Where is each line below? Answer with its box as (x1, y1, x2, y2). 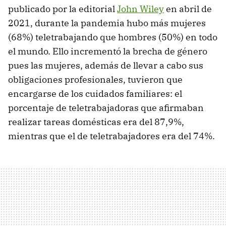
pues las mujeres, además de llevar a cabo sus (8, 60, 203, 72)
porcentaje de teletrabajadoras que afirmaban (8, 102, 204, 114)
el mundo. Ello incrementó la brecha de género (8, 45, 207, 58)
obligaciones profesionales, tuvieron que (8, 74, 183, 86)
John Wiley (117, 3, 164, 15)
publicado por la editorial (8, 3, 117, 15)
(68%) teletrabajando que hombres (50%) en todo (8, 31, 217, 43)
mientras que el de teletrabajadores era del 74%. (8, 130, 215, 142)
